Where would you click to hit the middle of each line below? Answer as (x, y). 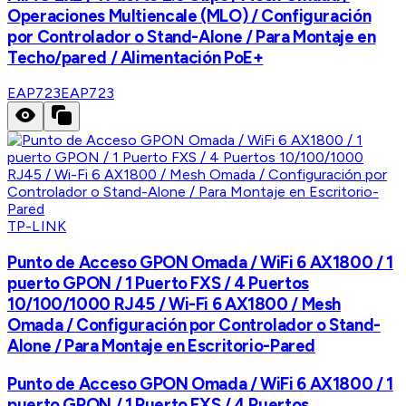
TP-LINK (37, 227)
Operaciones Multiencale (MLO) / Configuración (189, 15)
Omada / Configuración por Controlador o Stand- (194, 325)
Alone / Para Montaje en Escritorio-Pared (162, 346)
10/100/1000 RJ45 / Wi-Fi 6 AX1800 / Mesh (174, 304)
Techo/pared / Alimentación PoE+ (135, 57)
